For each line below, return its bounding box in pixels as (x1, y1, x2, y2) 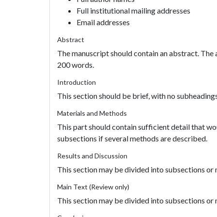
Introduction (57, 78, 96, 86)
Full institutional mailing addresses (77, 6, 190, 15)
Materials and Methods (57, 109, 127, 117)
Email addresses (77, 17, 130, 27)
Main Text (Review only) (57, 183, 129, 191)
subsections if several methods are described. (57, 134, 207, 143)
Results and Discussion (57, 152, 127, 160)
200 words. (57, 60, 94, 69)
